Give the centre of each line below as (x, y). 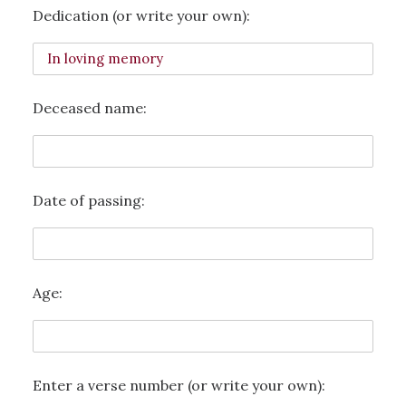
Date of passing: (89, 200)
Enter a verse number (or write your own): (179, 385)
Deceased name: (90, 107)
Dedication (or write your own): (141, 15)
